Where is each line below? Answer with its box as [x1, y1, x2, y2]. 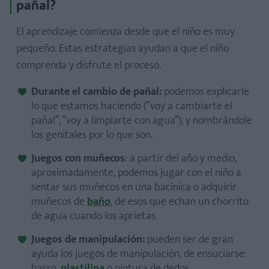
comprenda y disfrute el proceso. [16, 56, 161, 74]
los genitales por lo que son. [31, 126, 153, 144]
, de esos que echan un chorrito [110, 193, 249, 211]
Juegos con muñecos [31, 150, 125, 168]
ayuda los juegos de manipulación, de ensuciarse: [31, 245, 247, 263]
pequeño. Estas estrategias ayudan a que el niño [16, 40, 229, 58]
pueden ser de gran [147, 231, 233, 249]
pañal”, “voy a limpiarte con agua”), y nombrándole [31, 112, 252, 130]
